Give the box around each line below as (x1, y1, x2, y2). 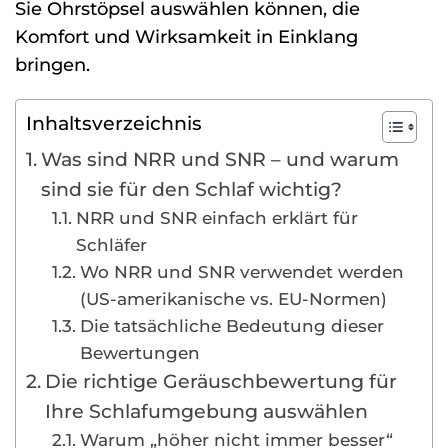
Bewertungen (79, 342, 200, 364)
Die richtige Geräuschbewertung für (44, 369, 397, 394)
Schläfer (75, 234, 147, 256)
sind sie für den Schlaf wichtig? (40, 177, 342, 202)
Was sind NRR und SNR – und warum (40, 147, 399, 172)
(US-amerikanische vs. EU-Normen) (79, 288, 387, 310)
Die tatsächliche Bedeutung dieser (79, 315, 384, 337)
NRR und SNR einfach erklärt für (75, 207, 358, 229)
